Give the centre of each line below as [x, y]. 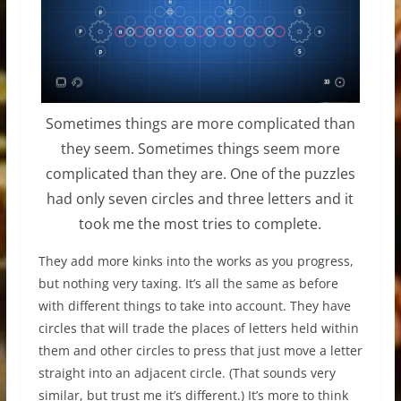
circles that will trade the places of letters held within [198, 328]
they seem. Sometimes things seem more [200, 148]
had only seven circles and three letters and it [200, 198]
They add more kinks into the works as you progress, [196, 260]
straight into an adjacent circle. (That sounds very [187, 372]
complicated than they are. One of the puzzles [200, 173]
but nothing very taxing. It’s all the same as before [188, 283]
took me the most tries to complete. [200, 223]
